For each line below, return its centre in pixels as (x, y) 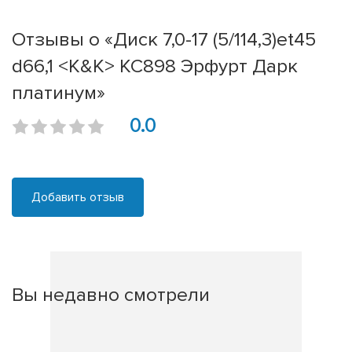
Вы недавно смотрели (111, 295)
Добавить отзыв (78, 198)
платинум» (59, 93)
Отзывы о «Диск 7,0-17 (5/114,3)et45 (164, 40)
